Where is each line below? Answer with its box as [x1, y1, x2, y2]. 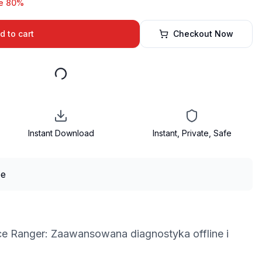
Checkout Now [173, 29, 233, 39]
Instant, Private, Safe [152, 128, 232, 138]
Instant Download [27, 128, 94, 138]
